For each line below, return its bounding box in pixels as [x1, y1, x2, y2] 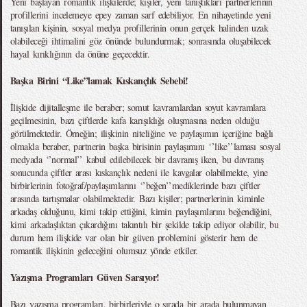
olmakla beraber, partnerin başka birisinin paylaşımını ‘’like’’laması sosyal [10, 140, 281, 153]
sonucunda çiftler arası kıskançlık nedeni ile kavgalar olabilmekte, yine [10, 166, 268, 179]
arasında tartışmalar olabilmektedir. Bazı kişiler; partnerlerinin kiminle [10, 192, 265, 205]
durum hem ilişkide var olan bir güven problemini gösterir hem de [10, 231, 258, 244]
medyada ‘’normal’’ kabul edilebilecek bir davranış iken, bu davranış [10, 153, 264, 166]
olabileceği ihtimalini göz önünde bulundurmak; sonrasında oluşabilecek [10, 34, 271, 47]
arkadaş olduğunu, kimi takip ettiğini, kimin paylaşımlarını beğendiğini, [10, 205, 272, 218]
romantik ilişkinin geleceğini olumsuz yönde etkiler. [10, 244, 198, 257]
